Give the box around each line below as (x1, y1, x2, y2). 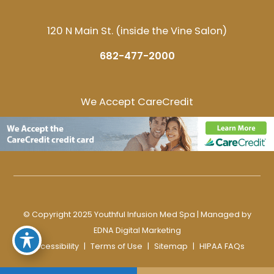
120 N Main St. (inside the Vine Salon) (47, 24, 227, 38)
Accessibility (29, 240, 79, 251)
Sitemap (154, 240, 188, 251)
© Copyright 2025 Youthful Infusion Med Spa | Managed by (23, 209, 251, 220)
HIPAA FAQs (199, 240, 245, 251)
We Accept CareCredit (81, 95, 193, 109)
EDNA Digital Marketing (93, 224, 181, 235)
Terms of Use (90, 240, 143, 251)
